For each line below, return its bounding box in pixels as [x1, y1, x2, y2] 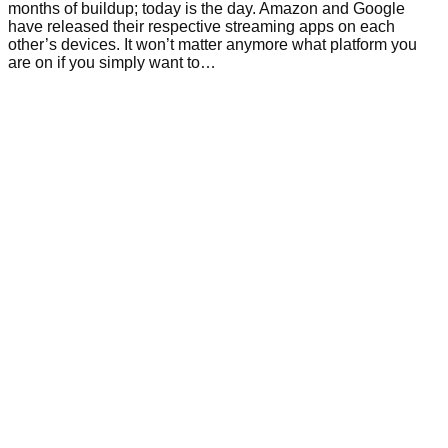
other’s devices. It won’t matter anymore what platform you [8, 35, 417, 53]
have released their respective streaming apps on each [8, 17, 395, 35]
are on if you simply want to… [8, 53, 216, 71]
